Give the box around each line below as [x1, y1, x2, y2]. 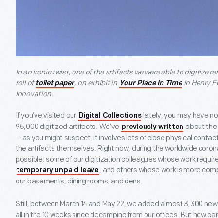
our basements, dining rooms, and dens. [16, 177, 143, 186]
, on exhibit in [74, 78, 119, 88]
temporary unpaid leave [16, 167, 99, 174]
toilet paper [36, 80, 74, 87]
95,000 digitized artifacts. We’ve [16, 122, 121, 131]
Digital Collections [78, 112, 142, 120]
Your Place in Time [119, 80, 182, 87]
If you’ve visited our [16, 111, 78, 120]
